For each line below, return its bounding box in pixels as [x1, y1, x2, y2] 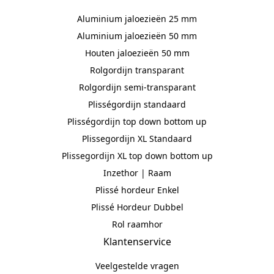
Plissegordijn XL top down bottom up [61, 149, 213, 161]
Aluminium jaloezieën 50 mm [77, 29, 197, 42]
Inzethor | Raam [103, 166, 171, 179]
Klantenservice [103, 234, 171, 248]
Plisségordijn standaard [88, 98, 186, 110]
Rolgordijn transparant [90, 64, 184, 76]
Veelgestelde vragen [95, 260, 179, 272]
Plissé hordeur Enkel [95, 183, 179, 196]
